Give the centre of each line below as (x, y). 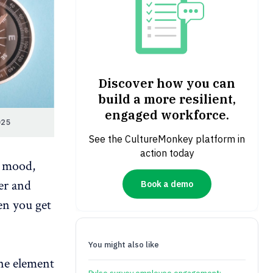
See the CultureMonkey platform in (167, 139)
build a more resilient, (167, 99)
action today (167, 153)
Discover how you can (167, 83)
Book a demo (167, 184)
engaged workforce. (167, 115)
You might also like (124, 245)
